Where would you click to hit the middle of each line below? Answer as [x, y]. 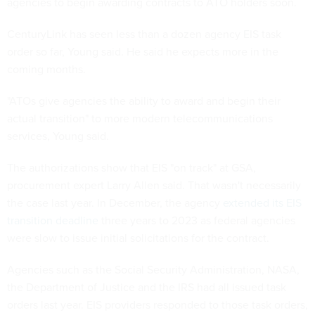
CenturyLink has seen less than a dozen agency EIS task [144, 34]
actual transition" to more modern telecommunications [140, 118]
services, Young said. [58, 136]
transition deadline [53, 220]
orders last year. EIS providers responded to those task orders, [157, 305]
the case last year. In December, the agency [115, 203]
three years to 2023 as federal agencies [197, 220]
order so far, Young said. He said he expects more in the [143, 52]
